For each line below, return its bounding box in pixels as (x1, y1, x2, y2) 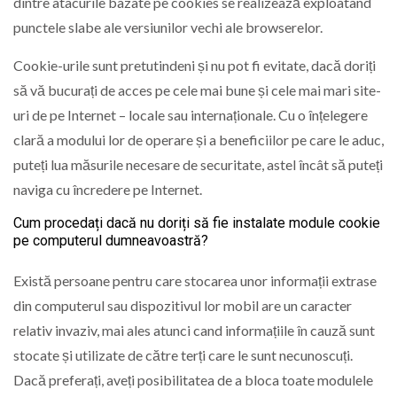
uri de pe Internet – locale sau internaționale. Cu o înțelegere (13, 105, 368, 123)
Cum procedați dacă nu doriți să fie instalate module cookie (13, 214, 380, 232)
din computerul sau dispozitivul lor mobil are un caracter (13, 297, 352, 315)
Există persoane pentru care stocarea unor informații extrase (13, 272, 377, 290)
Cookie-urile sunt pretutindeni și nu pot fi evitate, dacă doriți (13, 56, 376, 74)
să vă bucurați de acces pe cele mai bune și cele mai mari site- (13, 81, 381, 98)
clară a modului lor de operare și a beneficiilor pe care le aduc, (13, 130, 384, 148)
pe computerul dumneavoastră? (13, 232, 208, 250)
